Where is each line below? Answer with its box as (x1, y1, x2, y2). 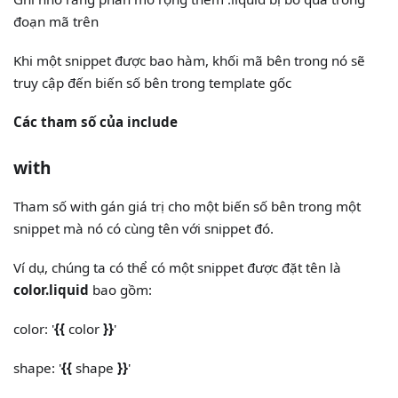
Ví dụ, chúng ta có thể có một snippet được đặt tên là (13, 259, 342, 277)
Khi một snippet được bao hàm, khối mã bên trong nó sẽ (13, 51, 366, 69)
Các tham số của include (13, 112, 179, 131)
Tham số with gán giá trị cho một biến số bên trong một (13, 197, 362, 216)
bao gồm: (89, 281, 153, 299)
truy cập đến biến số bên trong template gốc (13, 73, 292, 92)
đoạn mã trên (13, 12, 99, 30)
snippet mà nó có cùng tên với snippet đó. (13, 219, 275, 238)
